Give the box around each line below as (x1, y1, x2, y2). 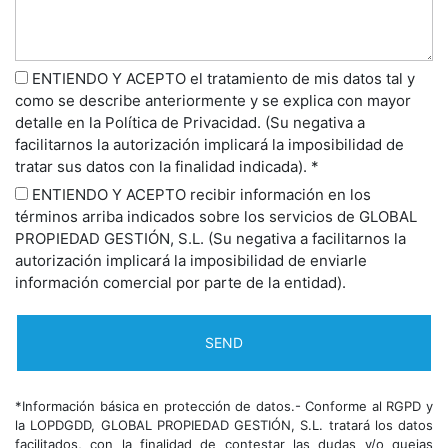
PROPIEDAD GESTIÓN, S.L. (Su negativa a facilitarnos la (15, 228, 406, 248)
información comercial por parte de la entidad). (15, 272, 346, 292)
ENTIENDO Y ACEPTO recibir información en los (28, 184, 371, 204)
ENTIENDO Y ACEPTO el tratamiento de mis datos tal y (28, 68, 415, 88)
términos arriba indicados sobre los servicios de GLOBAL (15, 206, 417, 226)
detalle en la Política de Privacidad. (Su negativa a (15, 112, 365, 132)
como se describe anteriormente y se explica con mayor (15, 90, 411, 110)
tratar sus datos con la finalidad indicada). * (15, 156, 319, 176)
